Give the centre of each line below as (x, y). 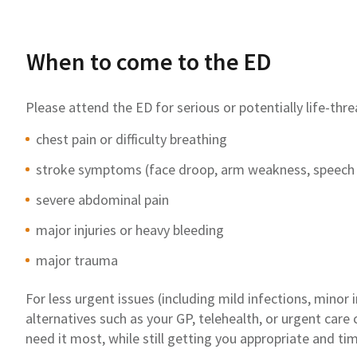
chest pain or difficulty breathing (131, 139)
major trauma (77, 261)
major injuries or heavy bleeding (130, 230)
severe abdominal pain (102, 200)
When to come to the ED (149, 62)
